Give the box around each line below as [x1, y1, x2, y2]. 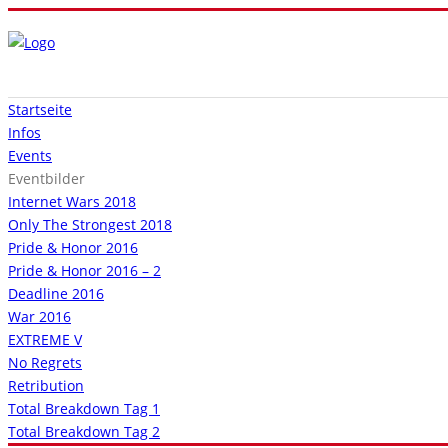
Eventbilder [8, 169, 85, 188]
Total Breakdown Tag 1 [8, 399, 160, 418]
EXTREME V [8, 330, 82, 349]
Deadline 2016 [8, 284, 104, 303]
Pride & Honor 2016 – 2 [8, 261, 161, 280]
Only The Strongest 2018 [8, 215, 172, 234]
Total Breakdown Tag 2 [8, 422, 160, 441]
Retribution [8, 376, 84, 395]
